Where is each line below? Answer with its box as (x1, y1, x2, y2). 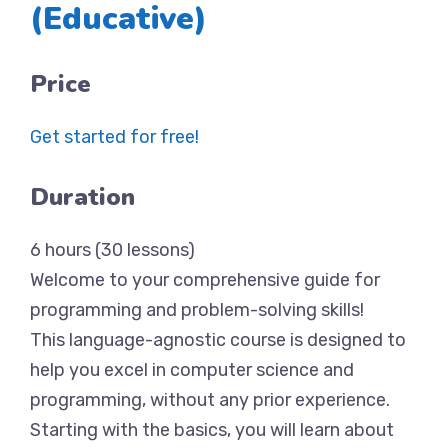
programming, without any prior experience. (30, 389, 390, 411)
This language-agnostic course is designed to (30, 329, 406, 351)
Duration (30, 181, 135, 213)
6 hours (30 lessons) (30, 239, 195, 261)
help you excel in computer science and (30, 359, 354, 381)
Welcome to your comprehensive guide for (30, 269, 380, 291)
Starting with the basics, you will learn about (30, 419, 394, 441)
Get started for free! (30, 126, 199, 148)
